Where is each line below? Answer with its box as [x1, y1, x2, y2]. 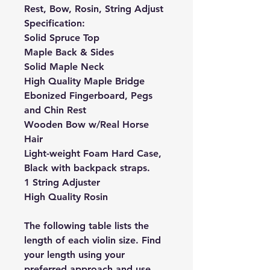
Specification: [24, 17, 85, 29]
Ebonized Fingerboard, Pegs [24, 90, 152, 101]
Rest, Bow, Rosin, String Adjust [24, 3, 163, 14]
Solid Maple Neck [24, 61, 104, 72]
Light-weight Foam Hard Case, [24, 148, 162, 159]
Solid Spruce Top [24, 32, 99, 43]
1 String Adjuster [24, 177, 100, 188]
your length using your [24, 249, 125, 260]
